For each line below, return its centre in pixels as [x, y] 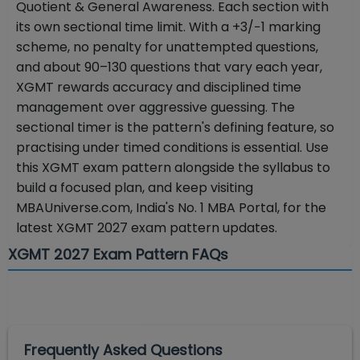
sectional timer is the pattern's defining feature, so [175, 128]
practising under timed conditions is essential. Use [172, 148]
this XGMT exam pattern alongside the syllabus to [173, 168]
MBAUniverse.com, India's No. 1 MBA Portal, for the [171, 208]
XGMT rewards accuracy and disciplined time [159, 88]
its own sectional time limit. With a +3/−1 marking [168, 27]
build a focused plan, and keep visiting [135, 188]
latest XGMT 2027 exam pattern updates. [147, 228]
